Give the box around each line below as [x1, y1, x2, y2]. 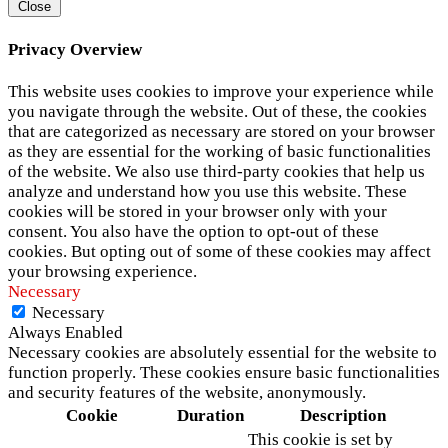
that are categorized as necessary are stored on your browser [8, 122, 435, 142]
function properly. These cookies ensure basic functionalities [8, 363, 440, 383]
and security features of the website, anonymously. [8, 383, 366, 403]
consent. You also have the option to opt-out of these [8, 222, 379, 242]
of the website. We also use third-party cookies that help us [8, 162, 425, 182]
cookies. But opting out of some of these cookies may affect [8, 242, 431, 262]
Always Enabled [8, 323, 123, 343]
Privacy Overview [8, 39, 142, 59]
